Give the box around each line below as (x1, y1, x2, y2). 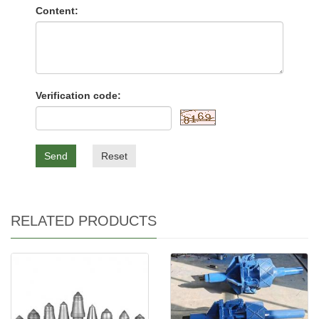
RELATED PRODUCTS (11, 213, 157, 229)
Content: (36, 5, 78, 16)
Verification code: (36, 90, 121, 101)
